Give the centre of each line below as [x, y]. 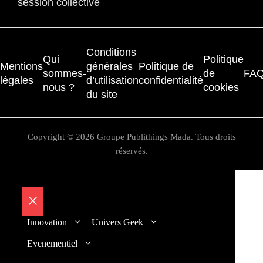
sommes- [65, 74]
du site [102, 95]
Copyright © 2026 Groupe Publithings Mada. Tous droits [131, 137]
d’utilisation [112, 81]
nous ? [59, 88]
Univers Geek [117, 222]
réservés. [131, 151]
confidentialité [171, 81]
